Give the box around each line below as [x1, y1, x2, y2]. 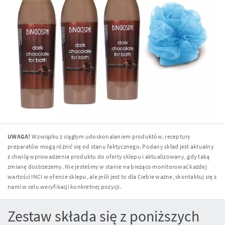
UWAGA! [8, 132, 31, 140]
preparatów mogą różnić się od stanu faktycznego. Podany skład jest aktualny [8, 142, 214, 150]
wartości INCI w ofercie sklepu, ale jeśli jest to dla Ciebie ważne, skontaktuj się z [8, 172, 216, 180]
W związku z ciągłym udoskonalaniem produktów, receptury [30, 132, 191, 140]
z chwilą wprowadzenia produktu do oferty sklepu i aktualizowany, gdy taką [8, 152, 210, 160]
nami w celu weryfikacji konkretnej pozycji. [8, 182, 122, 190]
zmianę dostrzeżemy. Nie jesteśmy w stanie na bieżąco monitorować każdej [8, 162, 207, 170]
